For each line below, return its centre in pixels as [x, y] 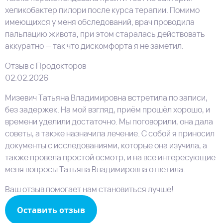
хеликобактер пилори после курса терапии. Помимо [102, 10]
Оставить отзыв [51, 210]
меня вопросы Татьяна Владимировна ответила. [95, 169]
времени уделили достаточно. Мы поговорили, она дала [109, 121]
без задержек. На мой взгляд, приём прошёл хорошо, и [108, 109]
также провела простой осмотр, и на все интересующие [110, 157]
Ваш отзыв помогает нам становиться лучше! [89, 189]
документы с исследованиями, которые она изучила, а [106, 145]
